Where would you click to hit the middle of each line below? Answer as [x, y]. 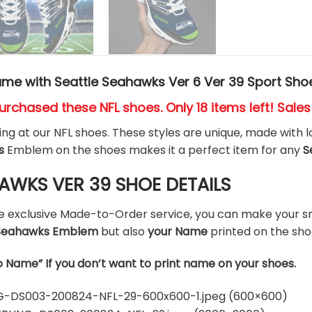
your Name [178, 232]
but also [123, 232]
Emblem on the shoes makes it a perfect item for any [155, 150]
